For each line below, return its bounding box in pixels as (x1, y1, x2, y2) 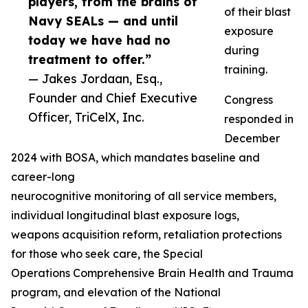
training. (224, 63, 267, 77)
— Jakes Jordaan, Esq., (28, 71, 162, 87)
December (224, 131, 280, 146)
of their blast (224, 5, 291, 19)
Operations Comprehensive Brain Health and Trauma (11, 266, 294, 280)
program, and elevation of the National (11, 285, 221, 300)
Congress (224, 93, 273, 107)
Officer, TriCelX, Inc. (28, 109, 144, 125)
